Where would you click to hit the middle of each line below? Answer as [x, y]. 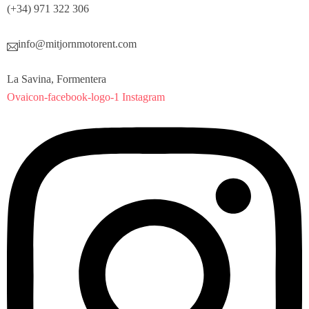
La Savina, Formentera [57, 79]
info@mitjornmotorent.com [77, 44]
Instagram [143, 97]
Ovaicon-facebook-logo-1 [63, 97]
